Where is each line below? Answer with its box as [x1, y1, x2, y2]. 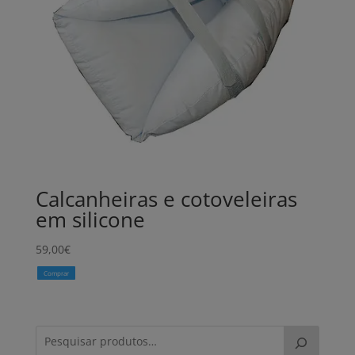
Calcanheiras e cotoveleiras [35, 184, 297, 213]
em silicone [35, 204, 145, 234]
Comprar [43, 268, 69, 277]
